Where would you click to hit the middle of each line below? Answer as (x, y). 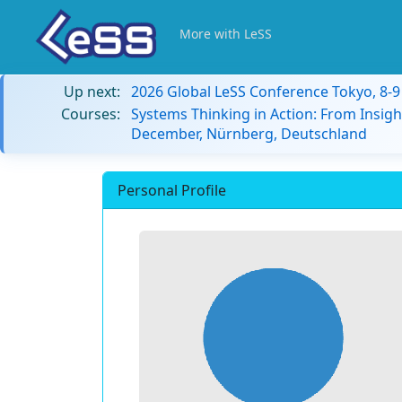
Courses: (91, 114)
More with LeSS (226, 34)
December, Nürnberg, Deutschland (249, 134)
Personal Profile (172, 190)
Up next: (92, 92)
